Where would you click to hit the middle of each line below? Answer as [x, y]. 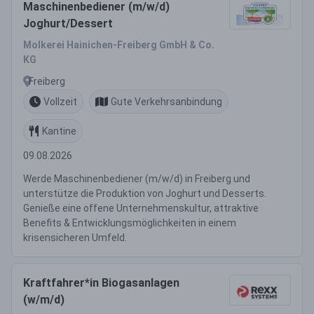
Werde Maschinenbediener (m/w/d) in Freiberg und [137, 179]
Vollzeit [60, 101]
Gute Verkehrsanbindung [166, 101]
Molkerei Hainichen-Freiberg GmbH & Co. [119, 45]
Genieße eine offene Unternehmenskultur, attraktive [141, 208]
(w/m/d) [44, 300]
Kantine [59, 131]
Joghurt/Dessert [68, 23]
